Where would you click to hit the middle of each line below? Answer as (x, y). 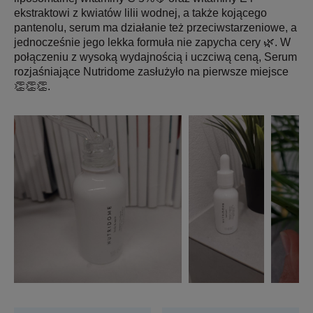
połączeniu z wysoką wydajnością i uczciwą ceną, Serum (155, 57)
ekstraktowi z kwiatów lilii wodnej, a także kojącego (140, 13)
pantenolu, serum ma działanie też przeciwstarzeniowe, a (155, 28)
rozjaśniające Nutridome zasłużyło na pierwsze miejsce (151, 72)
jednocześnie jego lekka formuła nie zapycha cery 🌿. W (152, 43)
